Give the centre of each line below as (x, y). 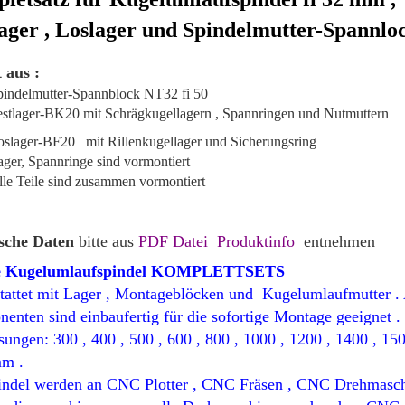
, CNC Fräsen (240, 384)
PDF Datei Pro (188, 241)
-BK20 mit (72, 113)
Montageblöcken (169, 294)
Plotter (166, 384)
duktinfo (267, 241)
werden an (66, 384)
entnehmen (337, 241)
